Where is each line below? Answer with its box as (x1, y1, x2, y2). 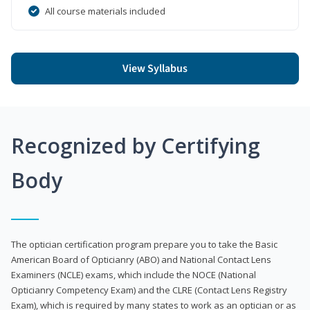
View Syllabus (122, 60, 188, 76)
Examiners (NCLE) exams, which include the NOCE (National (11, 268, 256, 281)
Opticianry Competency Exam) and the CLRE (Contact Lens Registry (11, 283, 287, 296)
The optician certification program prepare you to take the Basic (11, 237, 277, 250)
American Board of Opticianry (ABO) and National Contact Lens (11, 253, 271, 266)
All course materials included (45, 4, 165, 17)
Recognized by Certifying (11, 131, 260, 160)
